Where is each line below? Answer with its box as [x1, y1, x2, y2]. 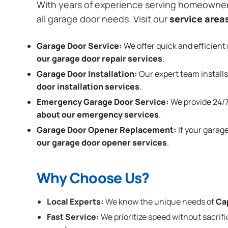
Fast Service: [47, 211, 99, 222]
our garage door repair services [37, 53, 162, 65]
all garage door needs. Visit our [37, 13, 169, 25]
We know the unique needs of [104, 196, 216, 208]
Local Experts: [47, 196, 104, 208]
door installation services [37, 81, 139, 93]
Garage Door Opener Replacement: [37, 124, 177, 135]
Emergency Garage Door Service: [37, 96, 169, 107]
